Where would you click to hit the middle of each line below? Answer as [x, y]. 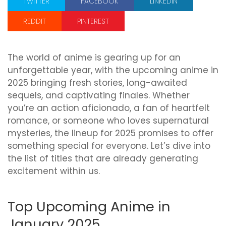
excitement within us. [54, 171]
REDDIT [35, 21]
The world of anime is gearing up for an [94, 58]
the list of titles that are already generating [103, 158]
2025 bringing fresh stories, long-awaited [97, 83]
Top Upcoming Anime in [89, 207]
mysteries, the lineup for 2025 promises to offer [110, 133]
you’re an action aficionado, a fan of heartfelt [109, 108]
